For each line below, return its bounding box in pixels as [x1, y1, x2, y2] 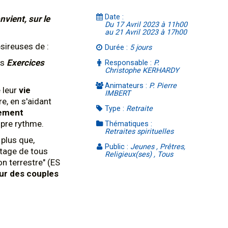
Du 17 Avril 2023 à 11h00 [105, 20, 188, 29]
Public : [105, 142, 131, 151]
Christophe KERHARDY [105, 66, 180, 75]
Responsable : [105, 59, 154, 67]
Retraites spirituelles [105, 127, 174, 136]
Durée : [105, 43, 130, 52]
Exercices [7, 58, 44, 68]
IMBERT [105, 89, 131, 98]
